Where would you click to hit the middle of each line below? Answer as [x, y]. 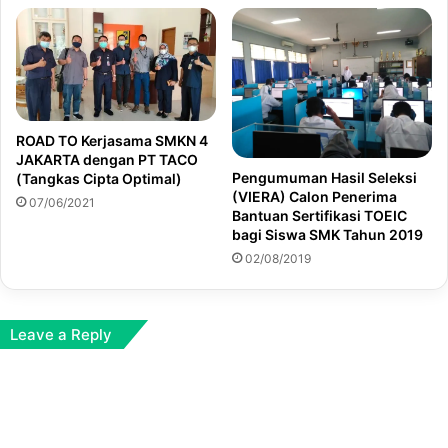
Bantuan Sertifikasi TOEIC [319, 216]
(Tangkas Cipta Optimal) [99, 178]
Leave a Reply [61, 335]
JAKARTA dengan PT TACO [107, 159]
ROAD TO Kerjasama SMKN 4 [112, 140]
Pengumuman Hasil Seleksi [324, 178]
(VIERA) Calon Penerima [314, 197]
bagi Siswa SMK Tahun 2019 [327, 235]
